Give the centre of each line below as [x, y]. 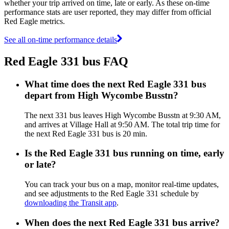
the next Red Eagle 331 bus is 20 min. [86, 133]
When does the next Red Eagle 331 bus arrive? [122, 222]
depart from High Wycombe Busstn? [101, 95]
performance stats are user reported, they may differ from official [108, 12]
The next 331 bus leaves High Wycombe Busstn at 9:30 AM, [123, 115]
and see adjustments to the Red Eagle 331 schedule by [112, 193]
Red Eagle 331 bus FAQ [66, 61]
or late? [40, 165]
